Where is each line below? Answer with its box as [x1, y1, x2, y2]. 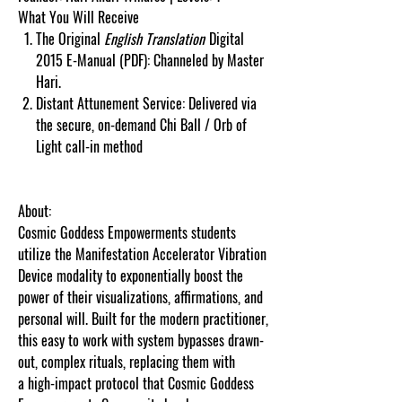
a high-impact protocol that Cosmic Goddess [18, 371, 254, 394]
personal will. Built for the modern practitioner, [18, 307, 268, 329]
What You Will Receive [18, 5, 139, 28]
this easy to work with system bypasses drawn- [18, 328, 264, 351]
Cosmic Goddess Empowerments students [18, 221, 236, 243]
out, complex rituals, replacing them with [18, 350, 235, 372]
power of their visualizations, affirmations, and [18, 285, 263, 308]
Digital [209, 27, 244, 49]
